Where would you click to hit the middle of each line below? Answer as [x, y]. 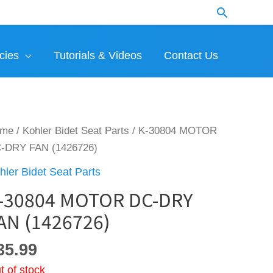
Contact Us [191, 55]
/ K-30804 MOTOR [173, 130]
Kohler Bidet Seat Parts [76, 130]
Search [237, 12]
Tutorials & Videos [98, 55]
